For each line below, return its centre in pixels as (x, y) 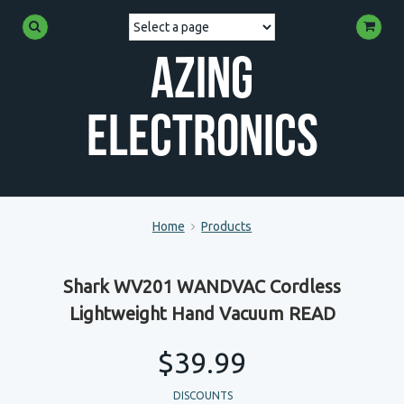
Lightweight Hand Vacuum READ (202, 313)
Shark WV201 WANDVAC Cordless (202, 286)
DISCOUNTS (203, 395)
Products (227, 226)
